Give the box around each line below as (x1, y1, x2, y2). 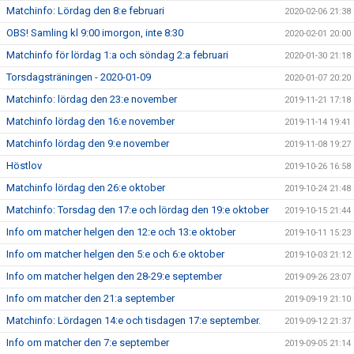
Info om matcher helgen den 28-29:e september (6, 270, 222, 282)
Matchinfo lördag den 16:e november (6, 115, 175, 127)
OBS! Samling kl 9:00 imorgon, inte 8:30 (6, 27, 183, 39)
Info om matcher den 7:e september (6, 337, 169, 348)
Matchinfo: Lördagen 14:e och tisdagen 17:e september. (6, 314, 261, 326)
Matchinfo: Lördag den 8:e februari (6, 5, 164, 17)
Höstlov (6, 160, 42, 171)
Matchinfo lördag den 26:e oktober (6, 182, 165, 194)
